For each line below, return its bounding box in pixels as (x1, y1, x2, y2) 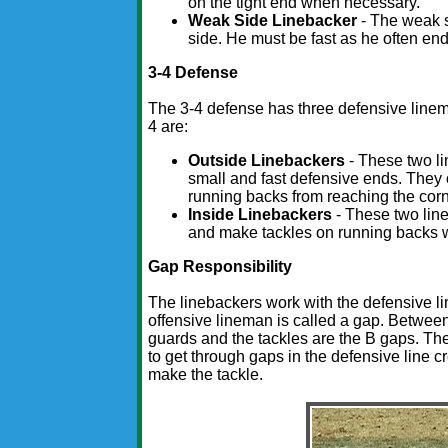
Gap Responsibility (148, 258, 293, 276)
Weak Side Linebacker (188, 12, 358, 30)
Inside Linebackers (188, 206, 337, 224)
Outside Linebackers (188, 152, 346, 170)
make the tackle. (148, 366, 264, 384)
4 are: (148, 118, 189, 136)
